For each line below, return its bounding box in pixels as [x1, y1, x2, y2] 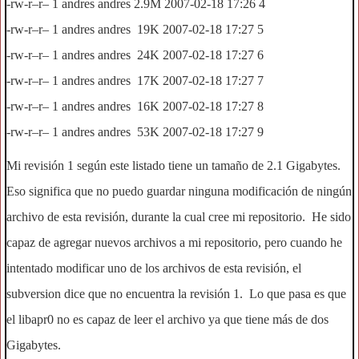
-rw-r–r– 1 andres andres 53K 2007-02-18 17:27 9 [6, 125, 264, 139]
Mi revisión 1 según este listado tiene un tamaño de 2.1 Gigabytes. [6, 159, 344, 172]
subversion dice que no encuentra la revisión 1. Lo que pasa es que [6, 287, 346, 301]
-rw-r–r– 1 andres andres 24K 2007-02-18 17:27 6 [6, 48, 264, 62]
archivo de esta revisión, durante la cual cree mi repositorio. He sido [6, 210, 351, 224]
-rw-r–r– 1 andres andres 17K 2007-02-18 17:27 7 [6, 74, 264, 87]
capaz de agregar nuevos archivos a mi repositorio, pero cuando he [6, 236, 342, 249]
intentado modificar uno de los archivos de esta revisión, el [6, 261, 301, 275]
